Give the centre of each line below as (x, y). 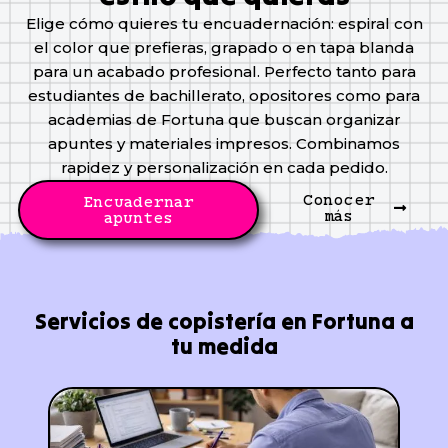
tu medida (224, 346)
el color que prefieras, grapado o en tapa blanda (224, 48)
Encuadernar (139, 202)
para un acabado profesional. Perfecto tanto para (224, 72)
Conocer (338, 200)
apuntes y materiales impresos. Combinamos (224, 144)
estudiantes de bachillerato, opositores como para (224, 96)
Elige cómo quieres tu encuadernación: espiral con (224, 24)
